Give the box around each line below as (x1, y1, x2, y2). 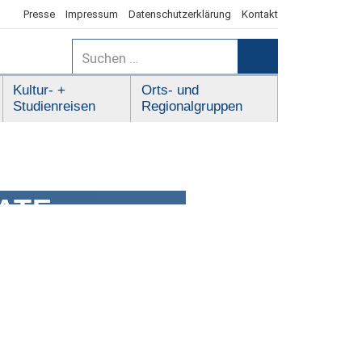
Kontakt (241, 7, 278, 20)
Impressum (65, 7, 118, 20)
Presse (23, 7, 55, 20)
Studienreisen (13, 99, 96, 114)
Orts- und (141, 82, 199, 98)
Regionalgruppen (141, 99, 242, 114)
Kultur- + (13, 82, 66, 98)
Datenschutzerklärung (128, 7, 231, 20)
